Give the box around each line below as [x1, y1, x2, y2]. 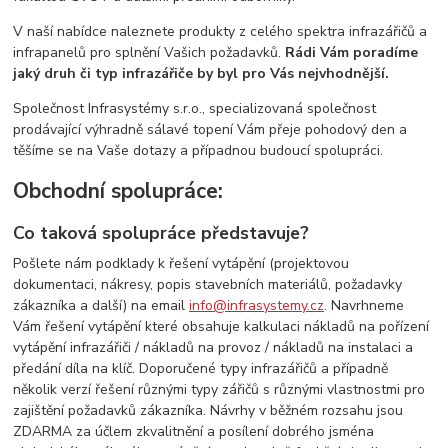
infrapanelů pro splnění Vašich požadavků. [13, 42, 286, 62]
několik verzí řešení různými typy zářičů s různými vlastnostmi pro [13, 379, 426, 399]
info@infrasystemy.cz [189, 295, 325, 315]
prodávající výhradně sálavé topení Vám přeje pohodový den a [13, 119, 408, 139]
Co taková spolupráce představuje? [13, 220, 310, 245]
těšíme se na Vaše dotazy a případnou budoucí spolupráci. [13, 140, 384, 160]
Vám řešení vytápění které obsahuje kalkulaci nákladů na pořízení [13, 316, 430, 336]
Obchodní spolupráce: [13, 177, 224, 206]
